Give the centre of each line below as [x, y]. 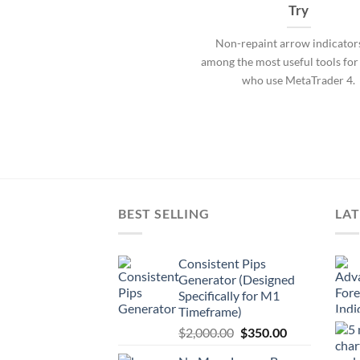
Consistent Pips [222, 263]
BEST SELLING [164, 214]
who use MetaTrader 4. [299, 80]
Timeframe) [210, 311]
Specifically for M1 [229, 295]
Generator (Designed [237, 279]
